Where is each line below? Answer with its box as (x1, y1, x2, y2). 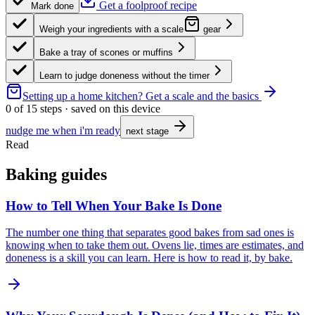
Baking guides (6, 165, 107, 184)
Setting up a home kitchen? (22, 89, 146, 102)
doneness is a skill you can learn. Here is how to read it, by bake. (6, 252, 292, 264)
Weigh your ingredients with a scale (39, 23, 184, 34)
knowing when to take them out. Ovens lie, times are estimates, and (6, 239, 304, 252)
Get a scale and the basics (146, 89, 259, 102)
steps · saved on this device (37, 102, 160, 115)
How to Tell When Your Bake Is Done (6, 198, 221, 213)
